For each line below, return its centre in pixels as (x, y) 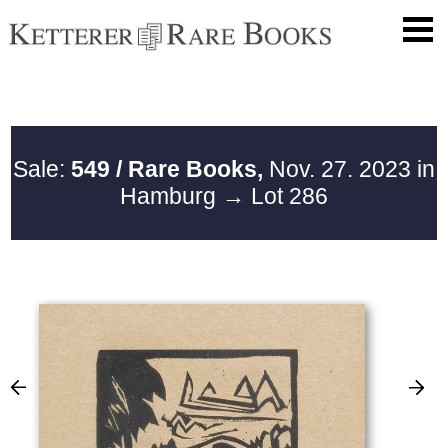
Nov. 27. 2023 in (349, 168)
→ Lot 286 (275, 195)
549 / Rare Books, (167, 168)
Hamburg (171, 195)
